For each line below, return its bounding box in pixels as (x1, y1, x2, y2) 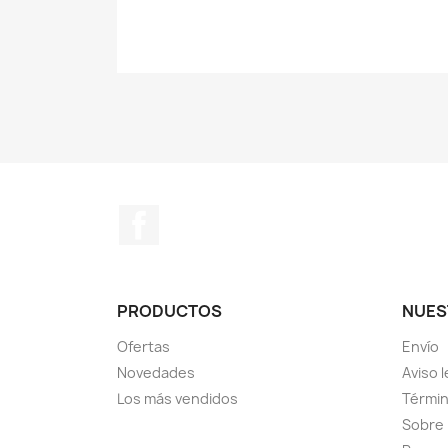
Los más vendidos (117, 389, 238, 409)
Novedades (117, 363, 195, 383)
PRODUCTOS (117, 300, 222, 323)
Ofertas (117, 337, 170, 357)
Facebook (159, 204, 233, 227)
